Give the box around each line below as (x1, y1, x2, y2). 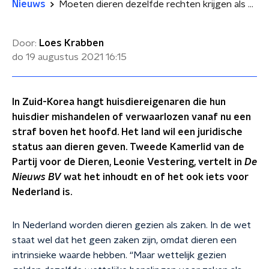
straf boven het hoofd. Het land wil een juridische (12, 127, 243, 137)
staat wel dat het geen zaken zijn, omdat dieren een (12, 235, 237, 245)
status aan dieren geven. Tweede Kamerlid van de (12, 142, 244, 152)
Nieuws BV (12, 172, 61, 182)
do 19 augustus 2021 (12, 52, 103, 62)
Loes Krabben (39, 38, 104, 48)
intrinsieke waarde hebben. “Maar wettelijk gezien (12, 250, 226, 260)
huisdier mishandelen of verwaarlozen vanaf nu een (12, 112, 251, 122)
